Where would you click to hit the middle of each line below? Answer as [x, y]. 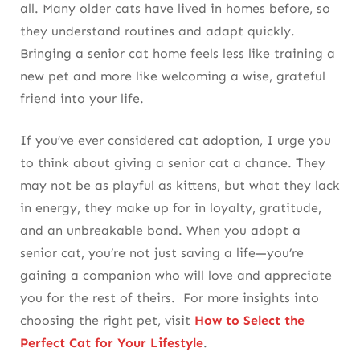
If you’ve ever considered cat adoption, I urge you [176, 141]
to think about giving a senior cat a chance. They [173, 163]
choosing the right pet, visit [107, 321]
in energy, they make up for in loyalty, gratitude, [171, 208]
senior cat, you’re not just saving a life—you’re [162, 253]
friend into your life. [82, 99]
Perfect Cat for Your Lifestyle [112, 343]
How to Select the [250, 321]
